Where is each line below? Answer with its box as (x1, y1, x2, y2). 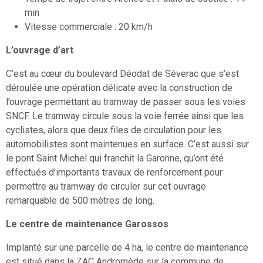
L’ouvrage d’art (6, 45, 73, 56)
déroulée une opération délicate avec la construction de (6, 82, 232, 94)
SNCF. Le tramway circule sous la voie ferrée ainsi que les (6, 110, 244, 122)
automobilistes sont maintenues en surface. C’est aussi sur (6, 139, 249, 150)
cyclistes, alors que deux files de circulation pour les (6, 124, 221, 136)
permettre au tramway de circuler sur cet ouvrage (6, 181, 206, 193)
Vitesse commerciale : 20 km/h (25, 21, 153, 33)
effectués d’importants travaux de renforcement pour (6, 167, 222, 178)
